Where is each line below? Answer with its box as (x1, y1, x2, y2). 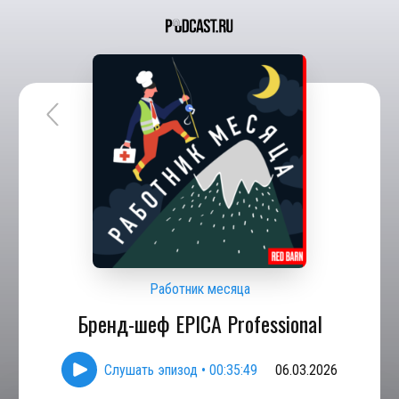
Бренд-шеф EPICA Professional (77, 307, 322, 339)
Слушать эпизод (104, 361, 198, 379)
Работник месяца (149, 281, 250, 297)
